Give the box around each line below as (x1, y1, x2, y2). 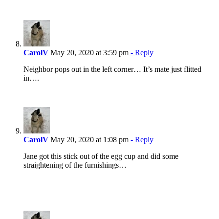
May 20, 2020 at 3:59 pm (48, 48, 129, 57)
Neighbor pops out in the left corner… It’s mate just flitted (23, 65, 201, 74)
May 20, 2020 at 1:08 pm (48, 135, 129, 144)
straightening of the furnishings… (23, 161, 127, 170)
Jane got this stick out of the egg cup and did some (23, 152, 178, 161)
